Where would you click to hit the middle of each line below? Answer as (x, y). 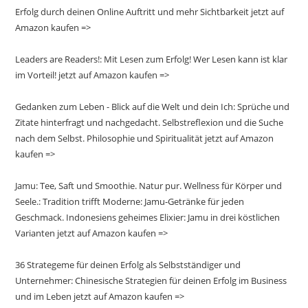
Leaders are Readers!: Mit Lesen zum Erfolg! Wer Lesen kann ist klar (152, 59)
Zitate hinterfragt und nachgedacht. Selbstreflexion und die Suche (150, 122)
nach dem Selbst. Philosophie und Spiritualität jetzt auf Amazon (145, 138)
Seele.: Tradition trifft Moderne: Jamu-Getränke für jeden (130, 201)
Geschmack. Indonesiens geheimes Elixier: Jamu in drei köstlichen (148, 217)
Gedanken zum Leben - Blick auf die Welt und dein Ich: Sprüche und (153, 106)
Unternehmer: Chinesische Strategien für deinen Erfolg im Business (151, 280)
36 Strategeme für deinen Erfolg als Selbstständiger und (128, 264)
